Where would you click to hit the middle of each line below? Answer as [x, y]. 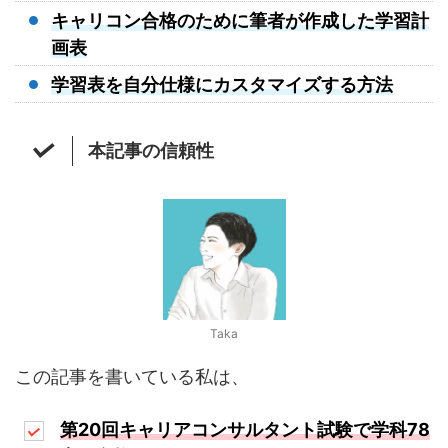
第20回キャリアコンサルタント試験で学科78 [245, 430]
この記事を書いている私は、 [132, 376]
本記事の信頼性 [151, 150]
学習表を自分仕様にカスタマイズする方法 [222, 84]
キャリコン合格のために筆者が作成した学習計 [240, 20]
